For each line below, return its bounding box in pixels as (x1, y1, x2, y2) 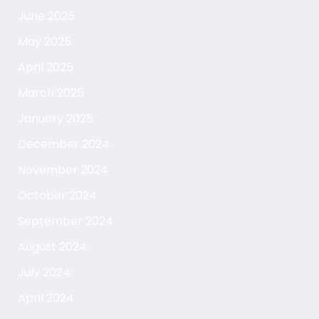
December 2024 (17, 136, 110, 153)
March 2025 (17, 85, 84, 102)
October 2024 (17, 187, 97, 204)
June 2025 (17, 8, 75, 25)
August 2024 (17, 239, 87, 256)
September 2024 (17, 213, 113, 230)
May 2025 (17, 33, 71, 51)
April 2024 (17, 290, 74, 307)
